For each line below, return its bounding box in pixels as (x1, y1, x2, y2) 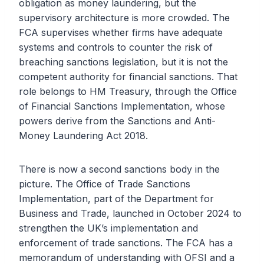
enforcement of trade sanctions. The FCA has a (19, 237, 233, 249)
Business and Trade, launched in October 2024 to (19, 207, 242, 220)
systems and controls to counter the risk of (19, 41, 213, 54)
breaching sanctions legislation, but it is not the (19, 56, 228, 68)
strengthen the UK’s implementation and (19, 222, 198, 235)
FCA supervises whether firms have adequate (19, 27, 223, 39)
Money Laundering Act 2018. (19, 130, 148, 142)
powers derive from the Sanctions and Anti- (19, 115, 216, 127)
